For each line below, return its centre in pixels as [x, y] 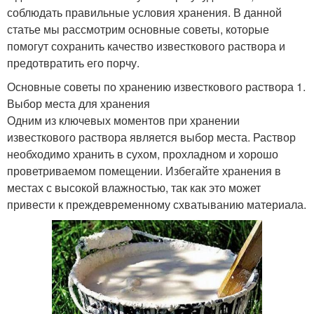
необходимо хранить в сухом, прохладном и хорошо [143, 153]
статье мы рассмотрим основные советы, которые [138, 29]
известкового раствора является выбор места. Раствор [151, 137]
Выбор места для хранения [78, 103]
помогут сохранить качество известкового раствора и [146, 46]
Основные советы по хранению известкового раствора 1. [156, 86]
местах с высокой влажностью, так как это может [134, 187]
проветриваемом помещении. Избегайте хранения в [144, 170]
